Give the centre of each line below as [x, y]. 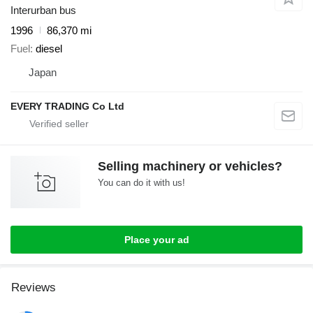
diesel [49, 49]
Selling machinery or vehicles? [190, 167]
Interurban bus [43, 10]
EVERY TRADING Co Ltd [67, 107]
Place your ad [156, 240]
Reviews [34, 288]
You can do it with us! [141, 183]
